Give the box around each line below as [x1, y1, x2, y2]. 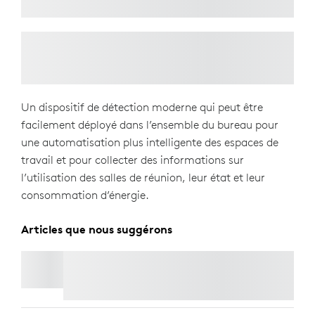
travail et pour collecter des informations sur [21, 153, 244, 167]
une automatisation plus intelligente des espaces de [21, 135, 278, 149]
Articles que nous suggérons [21, 222, 172, 236]
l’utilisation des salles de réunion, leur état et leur [21, 170, 265, 184]
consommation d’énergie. [21, 188, 149, 202]
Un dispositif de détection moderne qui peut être [21, 100, 263, 114]
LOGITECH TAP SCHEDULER [63, 251, 193, 264]
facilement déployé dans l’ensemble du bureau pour [21, 117, 278, 131]
